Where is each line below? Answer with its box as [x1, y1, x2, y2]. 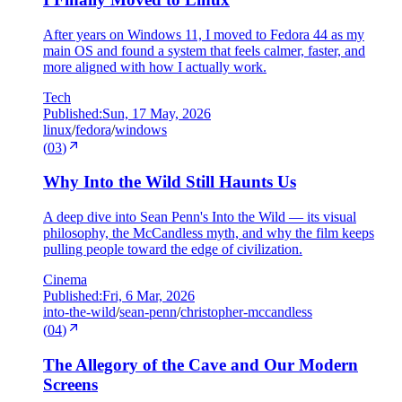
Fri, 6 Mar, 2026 [102, 288, 195, 304]
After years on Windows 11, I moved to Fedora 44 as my [43, 26, 364, 42]
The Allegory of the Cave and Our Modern [43, 354, 358, 374]
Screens [43, 374, 98, 394]
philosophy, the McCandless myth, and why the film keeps [43, 225, 374, 241]
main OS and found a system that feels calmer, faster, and [43, 42, 365, 58]
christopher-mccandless [180, 304, 312, 320]
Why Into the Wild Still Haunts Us [43, 172, 296, 192]
